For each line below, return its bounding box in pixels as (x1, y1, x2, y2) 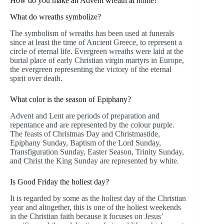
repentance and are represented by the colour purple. (10, 120, 174, 129)
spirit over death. (10, 74, 62, 83)
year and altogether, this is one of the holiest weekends (10, 202, 181, 211)
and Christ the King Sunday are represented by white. (10, 156, 179, 165)
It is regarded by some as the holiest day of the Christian (10, 193, 186, 202)
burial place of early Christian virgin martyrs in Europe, (10, 56, 184, 65)
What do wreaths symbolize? (10, 12, 101, 21)
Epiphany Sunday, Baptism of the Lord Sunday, (10, 138, 161, 147)
